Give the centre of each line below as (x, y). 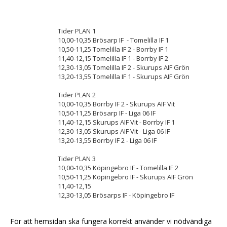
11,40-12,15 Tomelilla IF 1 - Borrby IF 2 (113, 58)
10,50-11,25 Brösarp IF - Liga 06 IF (107, 113)
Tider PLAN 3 (77, 159)
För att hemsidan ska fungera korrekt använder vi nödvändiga (111, 221)
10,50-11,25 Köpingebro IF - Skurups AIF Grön (125, 177)
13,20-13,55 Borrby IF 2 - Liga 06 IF (107, 140)
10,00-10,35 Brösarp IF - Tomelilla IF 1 (113, 40)
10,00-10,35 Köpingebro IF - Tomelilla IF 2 (118, 168)
